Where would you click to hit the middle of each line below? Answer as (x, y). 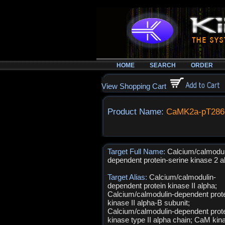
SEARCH (163, 65)
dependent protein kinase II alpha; (162, 186)
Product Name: (137, 112)
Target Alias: (128, 177)
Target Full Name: (137, 151)
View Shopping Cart (134, 86)
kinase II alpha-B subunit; (149, 203)
